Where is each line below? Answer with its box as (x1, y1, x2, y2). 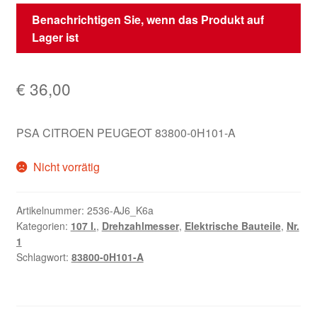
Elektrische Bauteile (184, 219, 281, 234)
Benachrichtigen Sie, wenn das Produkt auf (32, 11, 265, 28)
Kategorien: (16, 219, 71, 234)
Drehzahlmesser (101, 219, 179, 234)
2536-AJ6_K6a (86, 203, 154, 218)
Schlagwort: (16, 250, 71, 265)
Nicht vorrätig (33, 158, 100, 175)
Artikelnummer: (16, 203, 87, 218)
